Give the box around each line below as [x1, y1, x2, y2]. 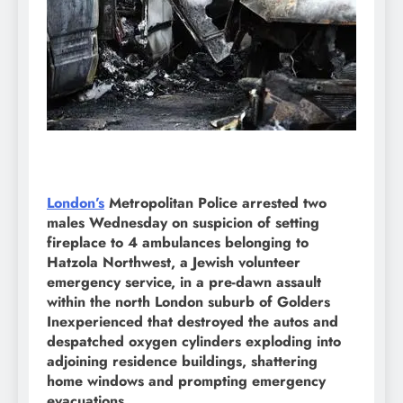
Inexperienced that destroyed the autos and [47, 310, 338, 332]
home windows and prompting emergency [47, 370, 326, 391]
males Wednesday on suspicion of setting [47, 211, 319, 233]
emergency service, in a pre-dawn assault [47, 271, 321, 292]
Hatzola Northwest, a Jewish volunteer [47, 251, 300, 273]
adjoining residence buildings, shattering [47, 350, 318, 372]
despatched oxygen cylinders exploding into [47, 330, 341, 352]
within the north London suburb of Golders [47, 291, 330, 312]
